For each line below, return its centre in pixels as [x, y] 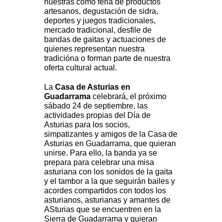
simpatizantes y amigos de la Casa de [111, 134]
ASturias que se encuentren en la [103, 210]
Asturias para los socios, [87, 125]
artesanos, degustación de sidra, [101, 11]
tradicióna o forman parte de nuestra [107, 58]
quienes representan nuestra [94, 49]
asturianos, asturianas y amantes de [107, 200]
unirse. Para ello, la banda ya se [101, 153]
